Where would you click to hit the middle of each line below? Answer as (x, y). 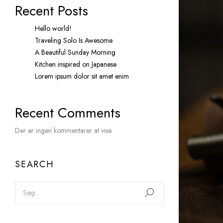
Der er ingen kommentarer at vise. (64, 131)
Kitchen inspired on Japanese (76, 64)
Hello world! (53, 29)
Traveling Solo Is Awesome (74, 41)
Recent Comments (68, 113)
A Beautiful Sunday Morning (75, 53)
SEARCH (35, 165)
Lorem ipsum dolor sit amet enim (82, 76)
